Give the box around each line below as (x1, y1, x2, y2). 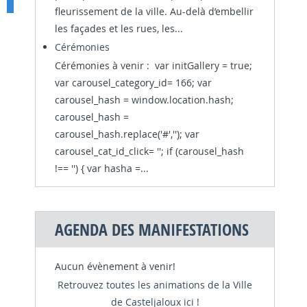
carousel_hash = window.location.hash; (55, 93, 234, 106)
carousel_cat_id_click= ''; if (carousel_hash (55, 144, 244, 158)
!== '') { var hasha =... (55, 161, 149, 175)
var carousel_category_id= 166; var (55, 75, 212, 89)
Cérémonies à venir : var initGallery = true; (55, 58, 252, 72)
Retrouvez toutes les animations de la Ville (58, 278, 252, 291)
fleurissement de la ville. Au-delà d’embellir (55, 4, 254, 18)
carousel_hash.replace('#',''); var (55, 127, 199, 140)
